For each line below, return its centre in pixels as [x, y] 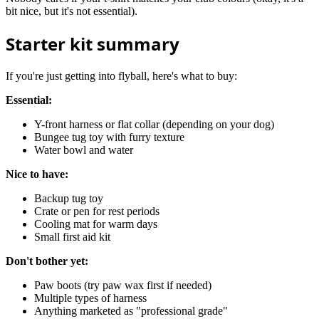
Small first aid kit [72, 236]
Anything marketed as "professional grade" [131, 310]
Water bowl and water [84, 150]
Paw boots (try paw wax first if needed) [123, 285]
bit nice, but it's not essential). [72, 11]
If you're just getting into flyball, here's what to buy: [121, 75]
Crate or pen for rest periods [97, 211]
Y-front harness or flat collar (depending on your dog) [154, 124]
